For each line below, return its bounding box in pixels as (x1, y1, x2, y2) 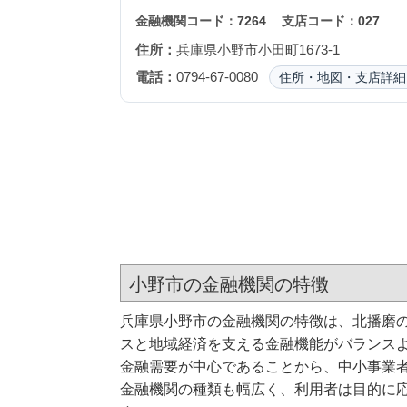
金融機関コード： (134, 14, 237, 28)
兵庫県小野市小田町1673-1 (175, 42, 340, 57)
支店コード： (281, 14, 358, 28)
